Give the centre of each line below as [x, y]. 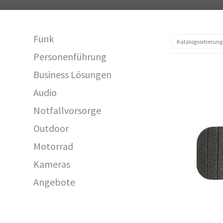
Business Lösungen [73, 74]
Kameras [52, 164]
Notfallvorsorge [67, 110]
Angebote [55, 182]
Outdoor [51, 128]
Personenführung [70, 56]
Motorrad [54, 146]
